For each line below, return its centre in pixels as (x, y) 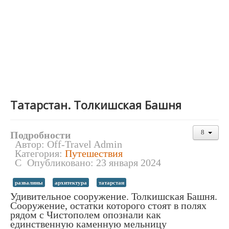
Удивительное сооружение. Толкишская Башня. (114, 196)
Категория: (40, 153)
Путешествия (94, 153)
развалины (29, 182)
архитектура (71, 182)
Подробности (41, 135)
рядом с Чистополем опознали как (86, 214)
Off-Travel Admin (85, 144)
